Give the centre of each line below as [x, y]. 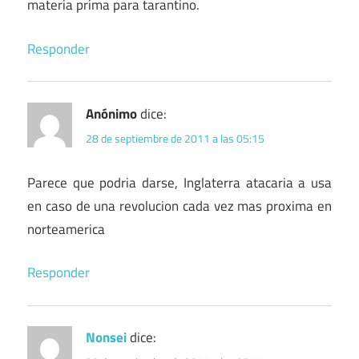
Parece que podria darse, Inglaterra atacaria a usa [179, 182]
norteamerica [66, 229]
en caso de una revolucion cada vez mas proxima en [179, 206]
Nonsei [106, 338]
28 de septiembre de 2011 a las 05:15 [175, 138]
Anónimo [111, 113]
